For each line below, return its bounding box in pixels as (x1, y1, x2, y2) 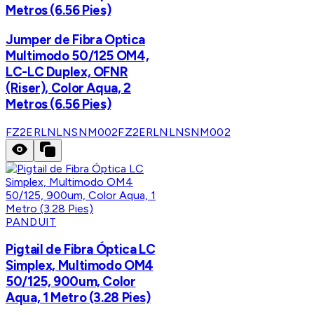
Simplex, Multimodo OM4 (6, 257, 153, 274)
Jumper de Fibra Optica (6, 31, 145, 48)
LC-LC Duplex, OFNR (6, 63, 128, 80)
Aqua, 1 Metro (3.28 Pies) (6, 289, 151, 306)
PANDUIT (6, 214, 57, 228)
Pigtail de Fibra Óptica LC (6, 241, 156, 258)
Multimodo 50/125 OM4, (6, 47, 149, 64)
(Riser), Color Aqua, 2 (6, 79, 131, 96)
